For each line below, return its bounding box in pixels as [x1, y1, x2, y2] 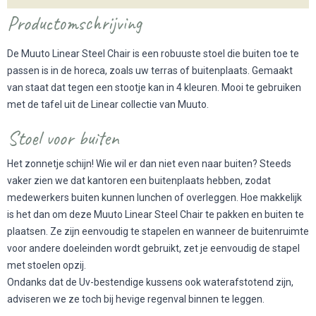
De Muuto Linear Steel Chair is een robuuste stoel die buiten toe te [7, 48, 299, 60]
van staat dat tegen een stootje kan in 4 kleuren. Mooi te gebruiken [7, 82, 301, 94]
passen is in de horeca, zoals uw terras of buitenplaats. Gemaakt [7, 65, 293, 77]
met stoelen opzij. [7, 259, 88, 271]
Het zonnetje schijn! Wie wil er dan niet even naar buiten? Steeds [7, 157, 291, 169]
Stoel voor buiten [7, 125, 124, 150]
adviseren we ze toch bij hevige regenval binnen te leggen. [7, 293, 267, 305]
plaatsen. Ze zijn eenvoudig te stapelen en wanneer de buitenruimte [7, 225, 309, 237]
